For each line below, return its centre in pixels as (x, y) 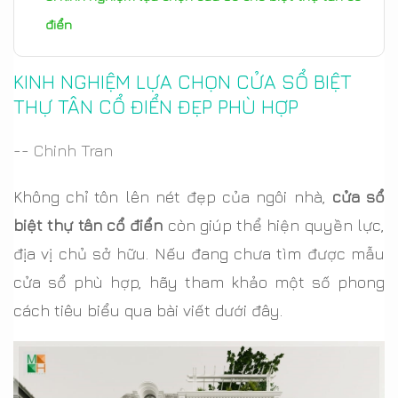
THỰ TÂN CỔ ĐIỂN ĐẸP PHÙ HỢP (156, 107)
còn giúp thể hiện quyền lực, (274, 225)
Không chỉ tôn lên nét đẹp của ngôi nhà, (173, 197)
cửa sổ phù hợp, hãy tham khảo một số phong (199, 282)
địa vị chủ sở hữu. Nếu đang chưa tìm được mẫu (199, 254)
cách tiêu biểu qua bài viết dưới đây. (148, 310)
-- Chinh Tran (63, 151)
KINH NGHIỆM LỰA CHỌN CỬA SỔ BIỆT (183, 82)
